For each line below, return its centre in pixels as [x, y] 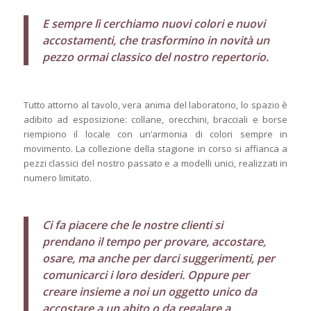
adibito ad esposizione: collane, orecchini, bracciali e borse [155, 119]
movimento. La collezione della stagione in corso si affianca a [155, 148]
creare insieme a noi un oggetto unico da [149, 291]
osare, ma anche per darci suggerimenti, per [158, 258]
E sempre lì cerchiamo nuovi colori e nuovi [153, 23]
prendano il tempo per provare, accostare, [154, 241]
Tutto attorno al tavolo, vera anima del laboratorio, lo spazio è [155, 104]
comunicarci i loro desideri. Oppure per [145, 275]
